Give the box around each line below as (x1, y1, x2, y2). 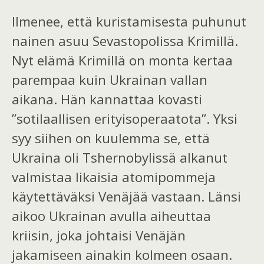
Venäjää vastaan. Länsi (98, 187, 241, 206)
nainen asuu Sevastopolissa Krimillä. (12, 32, 238, 51)
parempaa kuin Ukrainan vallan (12, 71, 207, 90)
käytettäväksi (12, 187, 98, 206)
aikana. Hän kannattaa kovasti (12, 90, 202, 109)
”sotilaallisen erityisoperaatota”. (12, 110, 213, 128)
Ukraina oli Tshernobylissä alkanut (12, 148, 227, 167)
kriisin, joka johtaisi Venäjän (12, 226, 186, 245)
